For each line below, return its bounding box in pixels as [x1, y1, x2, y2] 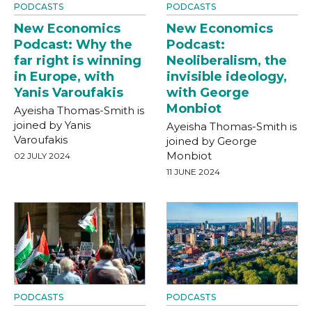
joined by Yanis [14, 118, 91, 132]
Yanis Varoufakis [14, 84, 123, 100]
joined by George [166, 134, 257, 148]
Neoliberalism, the [166, 52, 287, 68]
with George [166, 84, 249, 100]
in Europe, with [14, 68, 114, 84]
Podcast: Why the [14, 36, 132, 52]
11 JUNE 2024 [166, 166, 220, 177]
